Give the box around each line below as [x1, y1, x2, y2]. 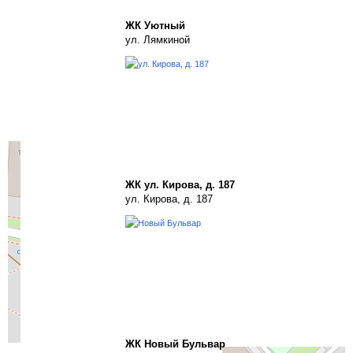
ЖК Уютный [125, 20, 185, 32]
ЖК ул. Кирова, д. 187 [125, 179, 235, 191]
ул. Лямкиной [125, 34, 190, 46]
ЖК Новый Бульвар [125, 338, 225, 350]
